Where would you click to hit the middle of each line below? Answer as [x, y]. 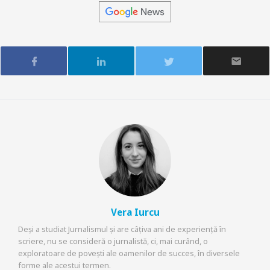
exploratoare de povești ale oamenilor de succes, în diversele [129, 253]
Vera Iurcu [135, 212]
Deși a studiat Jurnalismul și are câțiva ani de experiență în [122, 229]
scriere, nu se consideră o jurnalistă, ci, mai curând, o [113, 241]
